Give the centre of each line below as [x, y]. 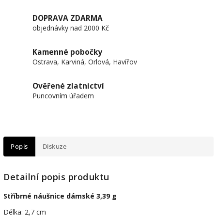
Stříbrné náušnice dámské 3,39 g [60, 196]
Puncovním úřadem [63, 96]
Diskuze [54, 147]
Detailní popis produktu [56, 177]
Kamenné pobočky [67, 52]
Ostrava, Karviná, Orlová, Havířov [85, 62]
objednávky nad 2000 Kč [71, 28]
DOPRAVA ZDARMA [68, 18]
